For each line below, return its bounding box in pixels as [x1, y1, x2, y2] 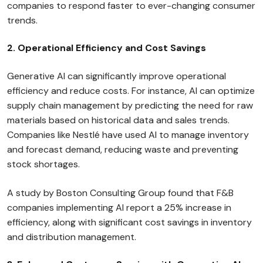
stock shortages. [7, 158, 80, 170]
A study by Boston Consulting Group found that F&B [7, 187, 234, 199]
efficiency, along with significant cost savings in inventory [7, 216, 252, 228]
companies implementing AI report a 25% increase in [7, 201, 231, 214]
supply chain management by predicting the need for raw [7, 99, 253, 112]
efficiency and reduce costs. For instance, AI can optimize [7, 85, 255, 97]
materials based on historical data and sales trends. [7, 114, 230, 126]
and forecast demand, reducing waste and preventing [7, 143, 238, 156]
